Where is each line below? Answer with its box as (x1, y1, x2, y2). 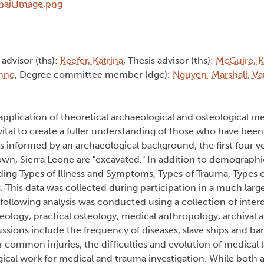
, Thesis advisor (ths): (123, 55, 216, 67)
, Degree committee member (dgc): (15, 69, 173, 81)
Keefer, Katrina (60, 55, 123, 67)
